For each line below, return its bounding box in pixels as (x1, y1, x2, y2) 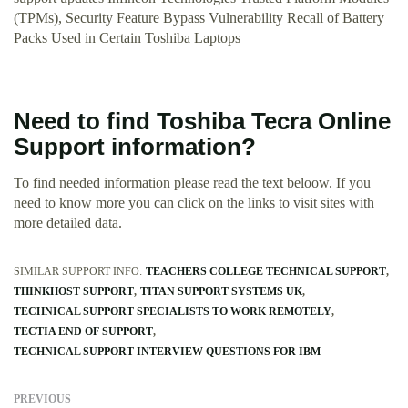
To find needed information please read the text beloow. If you (14, 175, 371, 191)
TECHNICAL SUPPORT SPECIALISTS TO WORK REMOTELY (14, 305, 331, 319)
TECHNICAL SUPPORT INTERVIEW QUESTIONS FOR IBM (14, 345, 321, 359)
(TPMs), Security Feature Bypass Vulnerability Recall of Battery (14, 10, 384, 26)
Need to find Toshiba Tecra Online (14, 108, 391, 135)
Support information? (14, 134, 256, 160)
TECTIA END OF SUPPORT (14, 325, 153, 339)
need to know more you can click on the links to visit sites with (14, 195, 374, 211)
